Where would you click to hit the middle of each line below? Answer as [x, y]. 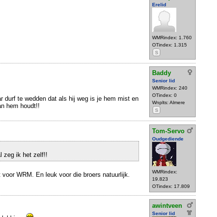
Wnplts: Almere [169, 103]
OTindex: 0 [164, 95]
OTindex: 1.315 [170, 45]
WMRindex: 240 [170, 88]
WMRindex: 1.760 [172, 38]
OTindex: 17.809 [171, 186]
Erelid [159, 5]
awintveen [167, 205]
